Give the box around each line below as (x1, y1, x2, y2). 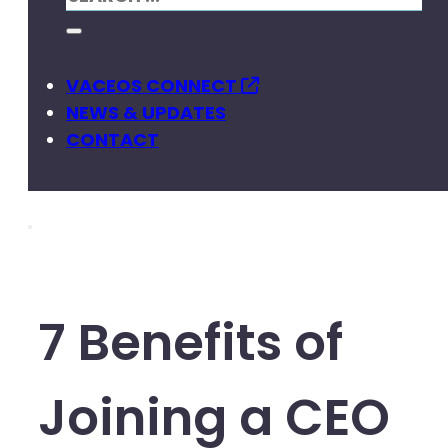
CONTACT (66, 127, 159, 152)
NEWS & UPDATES (66, 100, 226, 125)
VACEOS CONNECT (66, 73, 241, 98)
